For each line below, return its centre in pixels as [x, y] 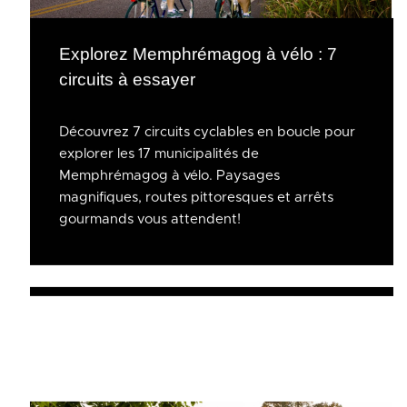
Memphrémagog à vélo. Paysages [170, 175]
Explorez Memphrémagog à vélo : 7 [199, 54]
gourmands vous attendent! [150, 219]
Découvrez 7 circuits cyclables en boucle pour [208, 132]
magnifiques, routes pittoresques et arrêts [197, 197]
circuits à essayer [128, 79]
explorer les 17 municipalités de [159, 154]
